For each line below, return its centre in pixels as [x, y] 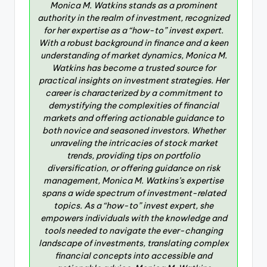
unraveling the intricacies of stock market [133, 143]
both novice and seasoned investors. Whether [133, 131]
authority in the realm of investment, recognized [133, 18]
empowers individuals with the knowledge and [133, 218]
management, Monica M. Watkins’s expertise [133, 181]
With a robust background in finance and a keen [133, 43]
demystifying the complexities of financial [133, 106]
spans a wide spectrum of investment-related [133, 193]
